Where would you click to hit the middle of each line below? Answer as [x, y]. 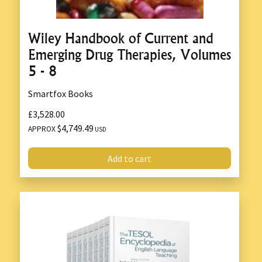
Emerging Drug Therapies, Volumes [130, 54]
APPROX [43, 129]
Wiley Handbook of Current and [121, 38]
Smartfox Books [61, 93]
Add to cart [130, 158]
